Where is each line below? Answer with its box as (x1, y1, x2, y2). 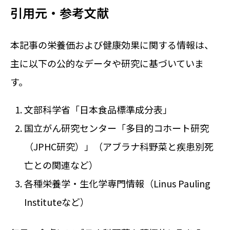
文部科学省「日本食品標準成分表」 (24, 102, 172, 116)
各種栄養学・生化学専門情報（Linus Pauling (24, 176, 210, 190)
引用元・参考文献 (10, 3, 109, 22)
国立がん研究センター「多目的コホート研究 (24, 121, 209, 135)
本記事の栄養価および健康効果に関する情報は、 (10, 37, 214, 51)
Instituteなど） (24, 195, 89, 208)
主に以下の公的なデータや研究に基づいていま (10, 56, 204, 70)
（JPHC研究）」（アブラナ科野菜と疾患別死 (24, 139, 214, 153)
